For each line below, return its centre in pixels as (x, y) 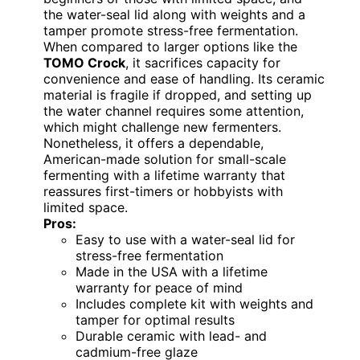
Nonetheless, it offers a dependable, (153, 143)
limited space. (86, 208)
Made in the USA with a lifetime (172, 272)
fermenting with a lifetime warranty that (164, 176)
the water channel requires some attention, (174, 111)
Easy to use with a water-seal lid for (185, 240)
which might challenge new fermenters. (162, 127)
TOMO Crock (84, 63)
